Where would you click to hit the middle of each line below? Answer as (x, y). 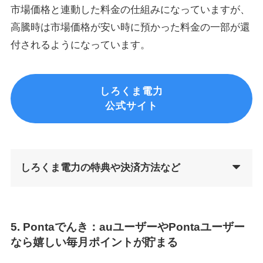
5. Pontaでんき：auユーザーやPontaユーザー (127, 227)
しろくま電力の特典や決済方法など (100, 167)
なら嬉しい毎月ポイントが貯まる (94, 242)
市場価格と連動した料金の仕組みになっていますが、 (130, 9)
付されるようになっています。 (80, 45)
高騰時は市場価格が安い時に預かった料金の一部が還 (130, 27)
